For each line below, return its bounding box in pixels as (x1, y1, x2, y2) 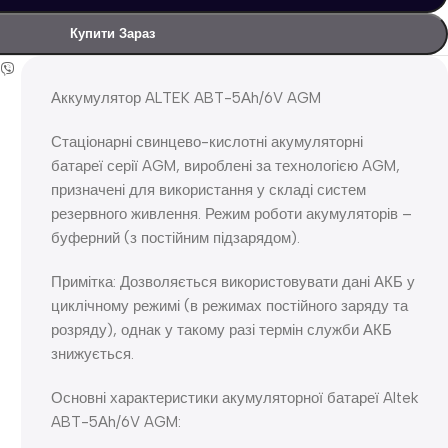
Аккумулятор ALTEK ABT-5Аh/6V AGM (50, 88, 321, 107)
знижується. (50, 344, 134, 363)
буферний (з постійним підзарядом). (50, 228, 300, 247)
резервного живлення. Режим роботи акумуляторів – (50, 204, 412, 223)
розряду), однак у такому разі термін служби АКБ (50, 320, 392, 339)
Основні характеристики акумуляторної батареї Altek (50, 388, 418, 407)
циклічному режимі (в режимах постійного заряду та (50, 296, 408, 315)
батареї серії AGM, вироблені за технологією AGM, (50, 156, 400, 175)
